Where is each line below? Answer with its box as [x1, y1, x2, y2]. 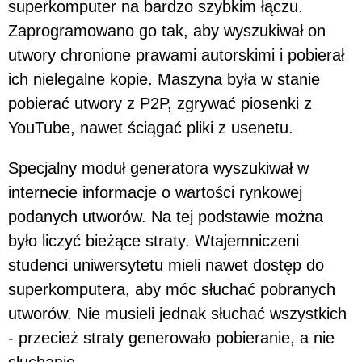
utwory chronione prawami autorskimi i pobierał [8, 45, 344, 64]
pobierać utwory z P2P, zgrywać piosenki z [8, 94, 312, 112]
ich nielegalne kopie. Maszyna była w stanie [8, 69, 320, 88]
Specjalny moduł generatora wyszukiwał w [8, 158, 309, 177]
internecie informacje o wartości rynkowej [8, 183, 302, 201]
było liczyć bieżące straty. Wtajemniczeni [8, 231, 299, 250]
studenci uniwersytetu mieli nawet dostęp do [8, 255, 324, 274]
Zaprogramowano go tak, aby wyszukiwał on [8, 21, 326, 40]
